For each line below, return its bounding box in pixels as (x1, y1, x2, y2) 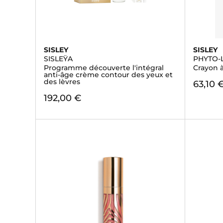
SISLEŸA (44, 54, 73, 63)
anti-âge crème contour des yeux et (44, 70, 173, 79)
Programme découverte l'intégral (44, 63, 164, 72)
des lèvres (44, 77, 80, 86)
